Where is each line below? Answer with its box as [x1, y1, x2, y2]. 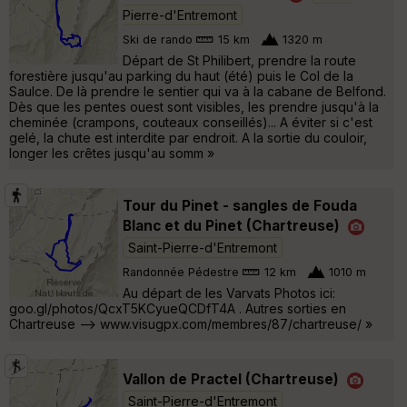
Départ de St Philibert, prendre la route [123, 52, 356, 68]
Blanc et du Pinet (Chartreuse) [123, 216, 340, 234]
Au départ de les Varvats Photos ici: [123, 284, 335, 301]
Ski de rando [123, 33, 193, 47]
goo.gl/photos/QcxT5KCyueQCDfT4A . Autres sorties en [9, 300, 346, 316]
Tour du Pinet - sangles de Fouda [123, 196, 357, 214]
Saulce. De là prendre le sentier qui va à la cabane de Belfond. [9, 83, 386, 99]
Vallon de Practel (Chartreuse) [123, 370, 339, 388]
